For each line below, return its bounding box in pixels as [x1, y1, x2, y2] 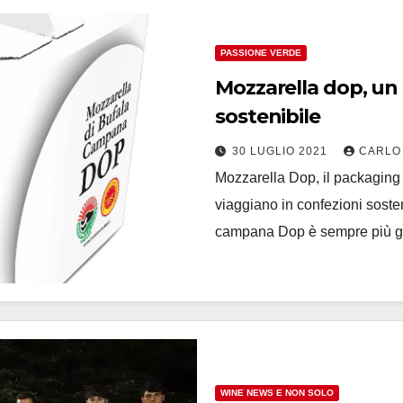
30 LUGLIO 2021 [232, 144, 331, 157]
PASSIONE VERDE [220, 47, 301, 58]
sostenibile [215, 103, 320, 129]
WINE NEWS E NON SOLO [220, 387, 334, 398]
